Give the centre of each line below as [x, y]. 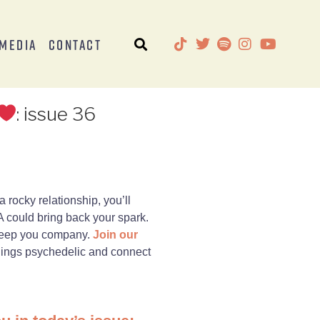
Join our [115, 234]
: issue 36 [56, 114]
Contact [75, 44]
